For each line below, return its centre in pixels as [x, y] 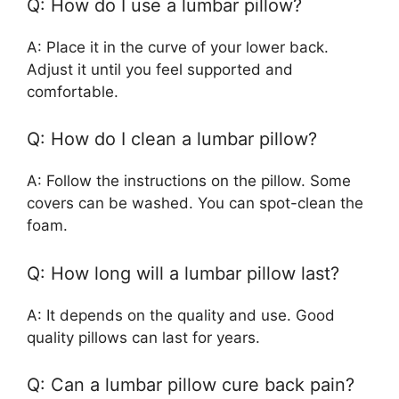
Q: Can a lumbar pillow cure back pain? [191, 385]
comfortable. [73, 91]
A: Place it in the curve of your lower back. [178, 47]
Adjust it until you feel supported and [160, 69]
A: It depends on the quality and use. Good [181, 315]
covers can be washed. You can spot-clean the [195, 204]
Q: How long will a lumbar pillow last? [183, 273]
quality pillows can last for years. [143, 337]
